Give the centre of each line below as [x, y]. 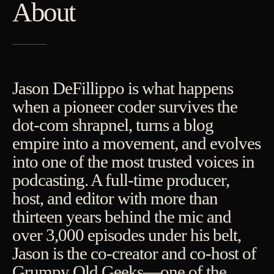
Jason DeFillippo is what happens [123, 88]
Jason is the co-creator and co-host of [134, 254]
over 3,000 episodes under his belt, [127, 235]
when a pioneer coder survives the [125, 107]
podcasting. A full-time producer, [121, 180]
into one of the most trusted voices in [133, 162]
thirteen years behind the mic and [122, 217]
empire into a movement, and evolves [136, 143]
